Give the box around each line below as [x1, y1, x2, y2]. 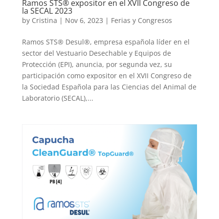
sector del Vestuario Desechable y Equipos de [22, 48, 171, 58]
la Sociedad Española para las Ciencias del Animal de [22, 82, 197, 91]
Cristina [31, 15, 57, 25]
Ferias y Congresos [110, 15, 172, 25]
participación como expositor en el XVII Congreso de [22, 70, 192, 80]
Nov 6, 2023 [65, 15, 103, 25]
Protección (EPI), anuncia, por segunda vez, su [22, 59, 172, 69]
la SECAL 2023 [22, 5, 72, 16]
